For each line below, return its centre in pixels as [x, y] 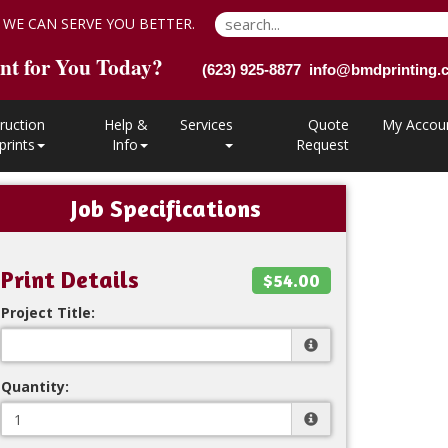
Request [322, 144]
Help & [126, 124]
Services [206, 124]
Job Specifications [166, 208]
